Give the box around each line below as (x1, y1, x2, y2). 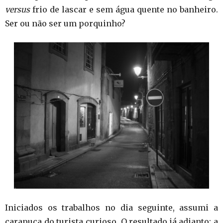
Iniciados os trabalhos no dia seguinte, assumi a (5, 203, 218, 213)
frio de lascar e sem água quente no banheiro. (30, 4, 218, 14)
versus (5, 4, 30, 14)
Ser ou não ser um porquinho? (5, 18, 125, 28)
